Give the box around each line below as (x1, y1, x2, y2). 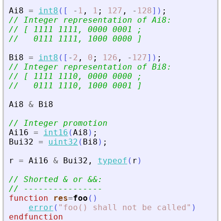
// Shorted (9, 175, 63, 184)
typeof (98, 156, 127, 166)
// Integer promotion (9, 118, 108, 128)
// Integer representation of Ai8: (9, 15, 172, 25)
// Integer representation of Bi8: (9, 62, 172, 72)
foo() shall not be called (63, 203, 186, 213)
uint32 (48, 137, 78, 147)
